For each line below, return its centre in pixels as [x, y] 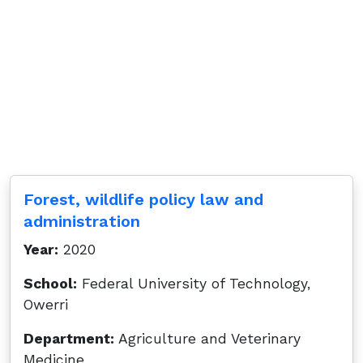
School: [50, 284]
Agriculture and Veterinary [207, 339]
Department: [69, 339]
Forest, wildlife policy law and [143, 199]
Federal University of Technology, [194, 284]
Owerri [46, 305]
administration [82, 221]
